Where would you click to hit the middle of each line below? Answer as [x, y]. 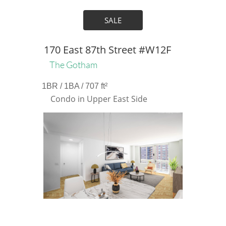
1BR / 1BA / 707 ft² [74, 86]
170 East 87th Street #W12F [107, 50]
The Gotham [73, 65]
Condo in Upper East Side [99, 99]
